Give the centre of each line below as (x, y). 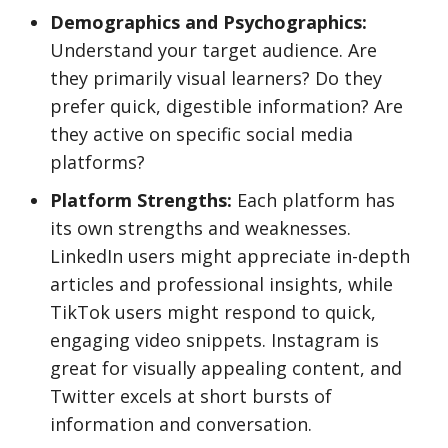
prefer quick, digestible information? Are (226, 106)
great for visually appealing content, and (226, 368)
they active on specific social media (201, 134)
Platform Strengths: (141, 200)
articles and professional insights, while (221, 284)
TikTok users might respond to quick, (213, 312)
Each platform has (313, 200)
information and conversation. (181, 424)
